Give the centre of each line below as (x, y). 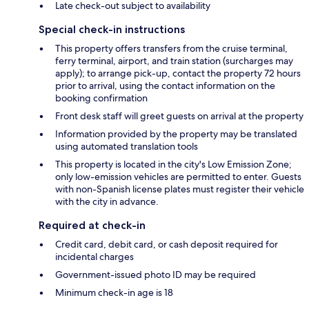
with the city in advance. (107, 201)
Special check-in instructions (112, 29)
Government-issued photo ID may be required (156, 274)
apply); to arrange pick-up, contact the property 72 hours (178, 73)
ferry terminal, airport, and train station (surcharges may (174, 60)
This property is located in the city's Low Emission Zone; (173, 164)
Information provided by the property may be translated (176, 133)
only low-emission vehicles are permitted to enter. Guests (178, 176)
